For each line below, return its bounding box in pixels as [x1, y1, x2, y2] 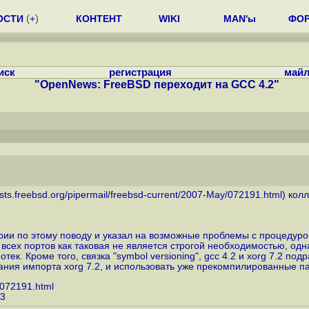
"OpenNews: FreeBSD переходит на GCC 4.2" [34, 79, 279, 90]
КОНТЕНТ [76, 13, 122, 24]
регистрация [108, 67, 172, 78]
